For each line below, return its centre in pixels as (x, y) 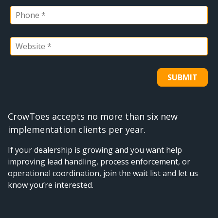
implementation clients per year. (77, 129)
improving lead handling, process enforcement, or (99, 161)
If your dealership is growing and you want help (95, 150)
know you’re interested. (51, 185)
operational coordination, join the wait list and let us (103, 173)
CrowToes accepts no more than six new (93, 116)
